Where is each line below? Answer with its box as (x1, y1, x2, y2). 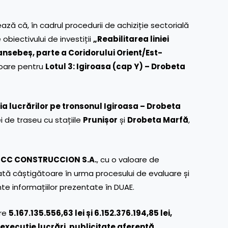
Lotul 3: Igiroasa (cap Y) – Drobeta (45, 61, 185, 72)
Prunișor (83, 114, 118, 125)
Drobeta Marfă (127, 114, 188, 125)
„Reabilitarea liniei (93, 33, 169, 44)
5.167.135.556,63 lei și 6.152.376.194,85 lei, (9, 207, 172, 218)
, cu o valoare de (97, 154, 159, 165)
